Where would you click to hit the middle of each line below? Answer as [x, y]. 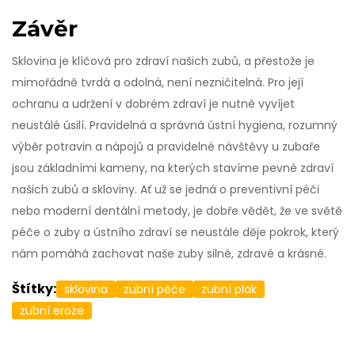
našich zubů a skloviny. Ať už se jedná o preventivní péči [166, 190]
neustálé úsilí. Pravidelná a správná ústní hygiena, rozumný [175, 126]
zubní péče [155, 290]
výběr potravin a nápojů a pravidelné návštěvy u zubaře [166, 147]
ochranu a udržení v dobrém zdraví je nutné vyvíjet [153, 104]
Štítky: [34, 289]
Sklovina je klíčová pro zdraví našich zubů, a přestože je [163, 61]
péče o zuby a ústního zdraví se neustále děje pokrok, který [176, 233]
